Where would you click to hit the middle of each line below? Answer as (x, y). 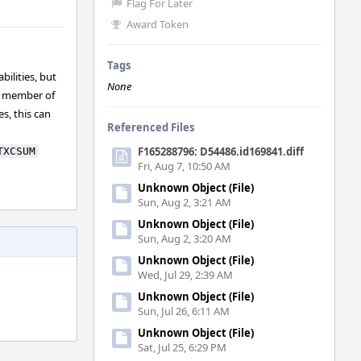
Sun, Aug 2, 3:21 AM (185, 202)
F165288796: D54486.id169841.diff (221, 151)
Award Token (158, 24)
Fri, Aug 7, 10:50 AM (184, 166)
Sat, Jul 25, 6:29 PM (182, 347)
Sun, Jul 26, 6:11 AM (184, 311)
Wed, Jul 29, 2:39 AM (185, 275)
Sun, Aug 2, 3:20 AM (185, 239)
